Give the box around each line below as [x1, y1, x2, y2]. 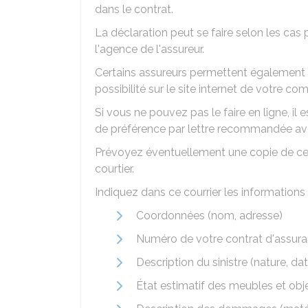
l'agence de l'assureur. [95, 43, 204, 56]
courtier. [95, 162, 134, 175]
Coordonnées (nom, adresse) [136, 209, 283, 222]
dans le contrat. [95, 3, 173, 16]
